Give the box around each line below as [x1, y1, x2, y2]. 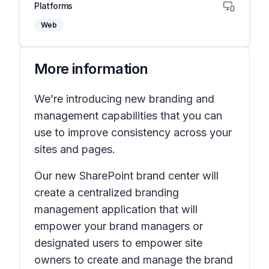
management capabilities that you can [34, 109, 222, 122]
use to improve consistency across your [34, 126, 232, 139]
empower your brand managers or [34, 220, 203, 232]
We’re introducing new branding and [34, 92, 214, 105]
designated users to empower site [34, 237, 202, 249]
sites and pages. [34, 143, 115, 156]
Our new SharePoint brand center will [34, 169, 219, 182]
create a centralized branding [34, 186, 179, 199]
